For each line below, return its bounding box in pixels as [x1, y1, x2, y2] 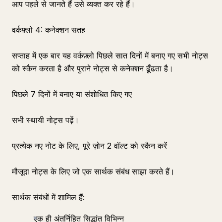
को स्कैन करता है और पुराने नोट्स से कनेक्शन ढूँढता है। [12, 63, 173, 73]
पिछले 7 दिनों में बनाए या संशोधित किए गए [12, 89, 132, 99]
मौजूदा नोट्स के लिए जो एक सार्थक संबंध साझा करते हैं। [12, 166, 175, 176]
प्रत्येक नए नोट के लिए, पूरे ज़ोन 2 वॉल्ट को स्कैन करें [12, 141, 167, 151]
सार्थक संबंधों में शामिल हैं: [12, 192, 85, 202]
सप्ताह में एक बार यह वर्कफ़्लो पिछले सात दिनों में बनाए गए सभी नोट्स [12, 51, 208, 60]
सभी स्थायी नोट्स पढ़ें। [12, 115, 79, 125]
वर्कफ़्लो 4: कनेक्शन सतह [12, 25, 85, 35]
